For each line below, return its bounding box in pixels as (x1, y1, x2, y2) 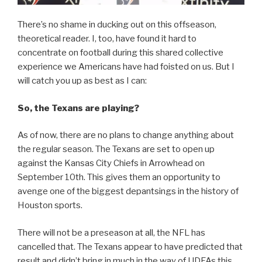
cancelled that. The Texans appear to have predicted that (18, 241, 243, 252)
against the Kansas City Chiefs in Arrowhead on (18, 158, 205, 169)
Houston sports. (18, 200, 82, 211)
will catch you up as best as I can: (18, 75, 147, 87)
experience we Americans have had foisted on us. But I (18, 61, 235, 73)
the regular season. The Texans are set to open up (18, 144, 215, 155)
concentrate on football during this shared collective (18, 47, 223, 58)
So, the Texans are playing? (18, 102, 139, 113)
